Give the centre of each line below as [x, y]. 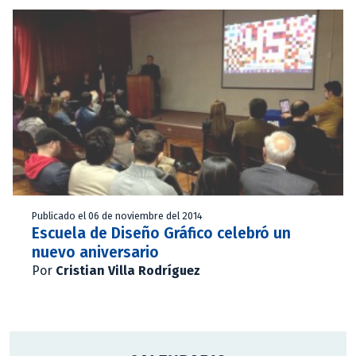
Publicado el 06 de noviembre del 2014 [117, 215]
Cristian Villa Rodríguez [128, 270]
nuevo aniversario [95, 252]
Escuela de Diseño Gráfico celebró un [161, 233]
